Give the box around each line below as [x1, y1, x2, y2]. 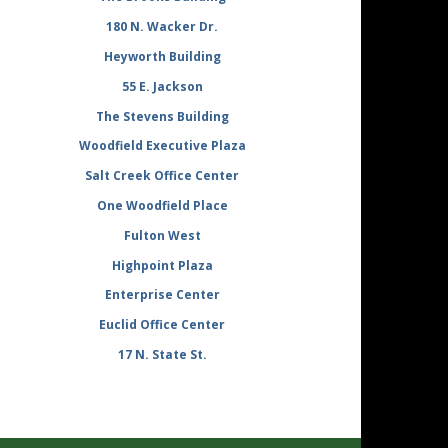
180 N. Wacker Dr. [106, 18, 219, 36]
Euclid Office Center [99, 316, 226, 334]
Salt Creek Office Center [85, 167, 240, 185]
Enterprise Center [104, 286, 220, 304]
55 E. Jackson [121, 77, 203, 95]
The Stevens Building [95, 107, 229, 125]
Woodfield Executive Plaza [78, 137, 246, 155]
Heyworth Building [103, 48, 221, 66]
